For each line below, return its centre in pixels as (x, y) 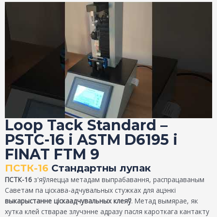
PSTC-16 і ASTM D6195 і (91, 140)
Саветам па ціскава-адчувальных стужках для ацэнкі (90, 190)
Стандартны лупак (100, 168)
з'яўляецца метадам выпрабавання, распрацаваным (118, 180)
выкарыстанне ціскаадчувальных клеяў (68, 201)
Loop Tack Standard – (86, 125)
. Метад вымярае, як (165, 201)
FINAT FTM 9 (52, 155)
